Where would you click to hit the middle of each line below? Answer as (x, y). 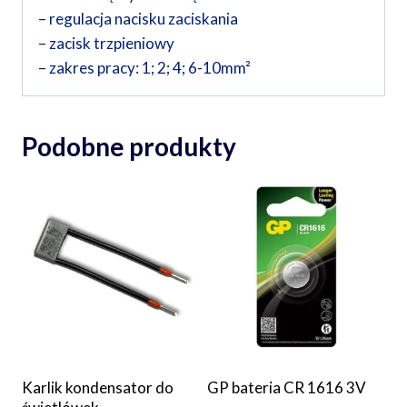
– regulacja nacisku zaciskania (138, 19)
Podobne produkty (129, 147)
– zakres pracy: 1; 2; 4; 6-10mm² (144, 68)
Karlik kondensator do (98, 388)
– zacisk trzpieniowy (106, 44)
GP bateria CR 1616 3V (287, 388)
